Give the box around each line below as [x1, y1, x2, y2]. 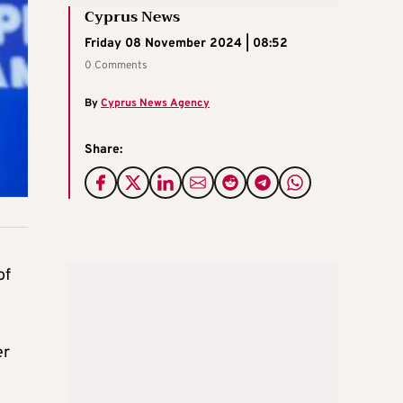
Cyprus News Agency [101, 95, 210, 111]
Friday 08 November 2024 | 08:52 [85, 35, 288, 51]
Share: [85, 141, 122, 157]
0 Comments [85, 58, 148, 73]
